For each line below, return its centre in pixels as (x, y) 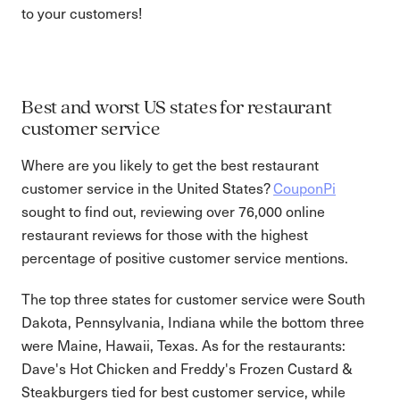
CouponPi (304, 188)
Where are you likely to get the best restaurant (170, 165)
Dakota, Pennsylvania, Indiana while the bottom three (193, 322)
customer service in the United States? (147, 188)
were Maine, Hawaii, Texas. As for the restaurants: (183, 345)
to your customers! (82, 13)
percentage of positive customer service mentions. (185, 258)
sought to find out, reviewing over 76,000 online (173, 211)
